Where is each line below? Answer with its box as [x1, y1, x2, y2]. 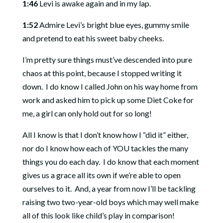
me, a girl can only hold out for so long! [22, 109, 153, 118]
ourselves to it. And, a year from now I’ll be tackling [22, 184, 196, 193]
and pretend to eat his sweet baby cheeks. [22, 33, 164, 43]
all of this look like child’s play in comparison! [22, 211, 176, 220]
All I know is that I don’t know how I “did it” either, [22, 130, 188, 139]
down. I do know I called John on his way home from [22, 82, 198, 91]
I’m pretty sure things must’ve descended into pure [22, 55, 192, 64]
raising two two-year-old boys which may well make [22, 197, 199, 207]
